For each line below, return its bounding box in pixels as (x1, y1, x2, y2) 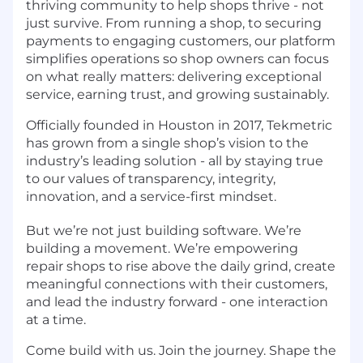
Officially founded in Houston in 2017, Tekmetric (26, 117, 332, 134)
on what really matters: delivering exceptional (26, 69, 322, 85)
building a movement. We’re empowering (26, 241, 298, 257)
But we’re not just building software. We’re (26, 223, 301, 239)
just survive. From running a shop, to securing (26, 15, 322, 32)
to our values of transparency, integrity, (26, 171, 275, 187)
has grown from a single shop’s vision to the (26, 135, 309, 152)
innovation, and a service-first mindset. (26, 189, 280, 205)
